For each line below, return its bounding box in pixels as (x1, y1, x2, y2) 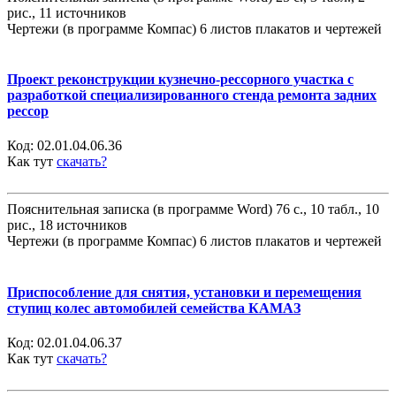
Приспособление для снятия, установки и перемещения (7, 284, 362, 300)
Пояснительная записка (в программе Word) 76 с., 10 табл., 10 (7, 202, 379, 217)
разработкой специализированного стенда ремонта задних (7, 88, 377, 103)
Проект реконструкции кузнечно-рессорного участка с (7, 72, 354, 88)
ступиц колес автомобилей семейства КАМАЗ (7, 300, 301, 316)
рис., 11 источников (7, 4, 126, 20)
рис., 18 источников (7, 217, 127, 233)
